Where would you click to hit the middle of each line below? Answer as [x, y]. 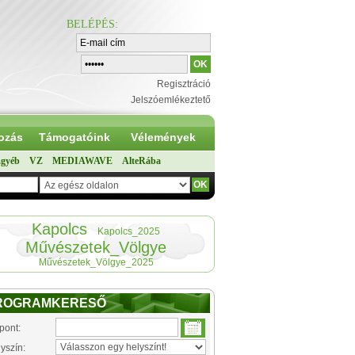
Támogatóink [74, 137]
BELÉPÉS [91, 24]
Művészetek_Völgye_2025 [96, 262]
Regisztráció [184, 84]
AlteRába [141, 161]
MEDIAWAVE [82, 161]
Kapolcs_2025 [129, 231]
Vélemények [163, 137]
